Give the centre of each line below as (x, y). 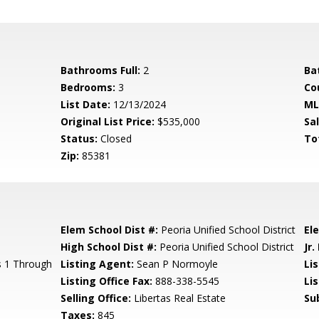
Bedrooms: (88, 87)
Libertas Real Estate (179, 298)
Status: (79, 138)
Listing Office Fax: (107, 281)
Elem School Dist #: (110, 230)
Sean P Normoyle (176, 264)
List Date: (86, 104)
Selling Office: (96, 298)
